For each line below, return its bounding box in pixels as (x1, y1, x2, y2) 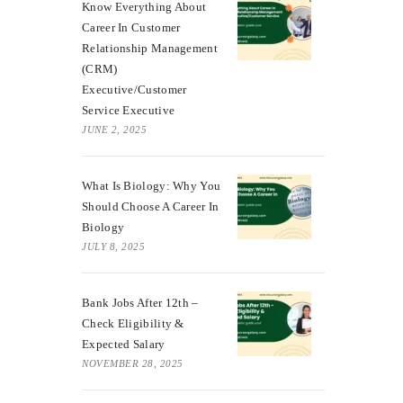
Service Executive (82, 103, 175, 117)
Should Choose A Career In (82, 199, 219, 213)
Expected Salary (82, 336, 166, 351)
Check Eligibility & (82, 316, 184, 330)
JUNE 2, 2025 (82, 123, 147, 135)
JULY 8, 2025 (82, 240, 145, 252)
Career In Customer (82, 20, 181, 34)
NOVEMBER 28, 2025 (82, 357, 184, 369)
